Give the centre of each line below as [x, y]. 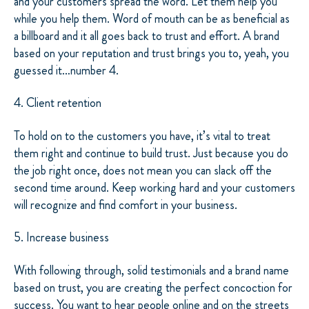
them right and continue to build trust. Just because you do [151, 153]
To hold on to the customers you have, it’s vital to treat [142, 136]
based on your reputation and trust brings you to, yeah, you [151, 53]
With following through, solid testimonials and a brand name [151, 270]
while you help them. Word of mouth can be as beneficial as [152, 19]
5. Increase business [61, 238]
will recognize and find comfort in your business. [126, 205]
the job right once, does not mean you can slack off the [143, 170]
